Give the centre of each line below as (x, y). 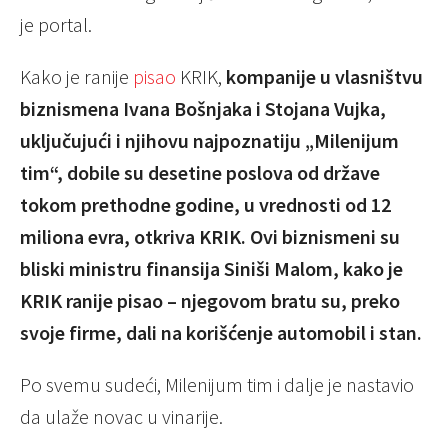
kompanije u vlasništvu (324, 76)
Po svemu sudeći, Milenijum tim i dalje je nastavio (217, 384)
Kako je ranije (76, 76)
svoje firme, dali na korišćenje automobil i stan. (221, 332)
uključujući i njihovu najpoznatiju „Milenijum (209, 140)
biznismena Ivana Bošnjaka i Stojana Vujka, (203, 108)
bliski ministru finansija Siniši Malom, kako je (211, 268)
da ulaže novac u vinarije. (121, 416)
